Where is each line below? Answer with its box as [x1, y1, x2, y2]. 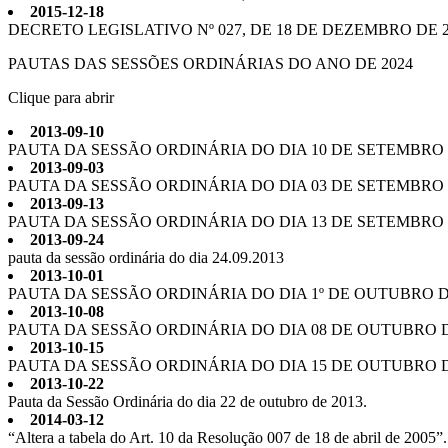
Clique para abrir [8, 89, 114, 106]
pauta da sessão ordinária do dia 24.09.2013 [8, 249, 284, 266]
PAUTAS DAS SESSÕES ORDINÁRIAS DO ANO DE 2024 [8, 55, 413, 72]
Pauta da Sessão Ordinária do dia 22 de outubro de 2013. [8, 393, 367, 410]
